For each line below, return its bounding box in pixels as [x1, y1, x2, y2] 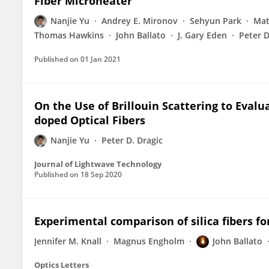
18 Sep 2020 [80, 169, 122, 180]
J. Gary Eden [178, 29, 227, 41]
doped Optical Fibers [34, 113, 145, 127]
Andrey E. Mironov [101, 15, 178, 26]
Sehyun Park [190, 15, 241, 26]
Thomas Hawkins [34, 29, 104, 41]
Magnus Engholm [113, 235, 184, 247]
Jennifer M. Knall [34, 235, 101, 247]
